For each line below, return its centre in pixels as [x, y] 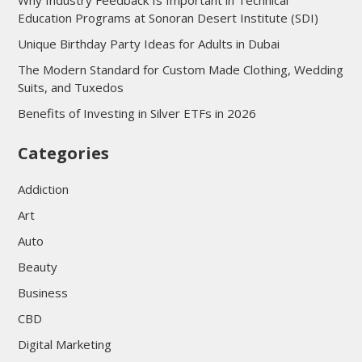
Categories [63, 154]
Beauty [37, 267]
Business [42, 293]
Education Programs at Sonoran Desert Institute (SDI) [168, 18]
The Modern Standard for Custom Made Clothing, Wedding [180, 70]
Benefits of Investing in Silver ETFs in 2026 [137, 114]
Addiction [43, 189]
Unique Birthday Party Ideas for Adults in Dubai [148, 44]
